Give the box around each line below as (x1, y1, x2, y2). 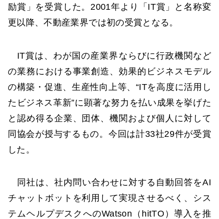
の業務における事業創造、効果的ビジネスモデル (8, 66, 211, 76)
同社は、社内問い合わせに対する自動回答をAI (8, 177, 211, 187)
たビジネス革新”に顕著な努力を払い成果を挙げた (8, 97, 211, 108)
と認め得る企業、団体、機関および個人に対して (8, 113, 211, 123)
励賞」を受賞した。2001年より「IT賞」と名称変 (8, 2, 211, 12)
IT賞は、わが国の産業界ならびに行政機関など (8, 50, 211, 61)
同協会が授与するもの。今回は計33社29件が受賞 (8, 129, 211, 139)
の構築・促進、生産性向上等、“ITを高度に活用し (8, 82, 211, 92)
